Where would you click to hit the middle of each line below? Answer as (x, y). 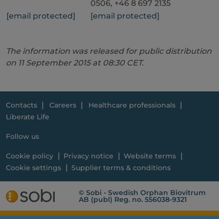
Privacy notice (88, 156)
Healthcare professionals (132, 105)
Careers (63, 105)
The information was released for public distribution (109, 51)
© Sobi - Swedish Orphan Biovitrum (142, 193)
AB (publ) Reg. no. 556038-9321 (133, 199)
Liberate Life (28, 117)
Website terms (150, 156)
